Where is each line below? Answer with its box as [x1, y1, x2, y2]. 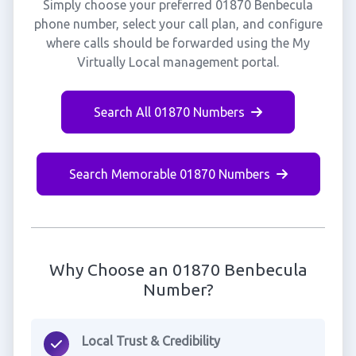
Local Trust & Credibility [81, 334, 220, 348]
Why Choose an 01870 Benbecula [48, 260, 308, 279]
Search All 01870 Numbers [94, 105, 245, 119]
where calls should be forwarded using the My [46, 36, 310, 50]
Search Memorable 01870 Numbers [68, 167, 270, 181]
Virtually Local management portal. [77, 55, 279, 69]
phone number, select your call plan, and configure [33, 17, 323, 31]
